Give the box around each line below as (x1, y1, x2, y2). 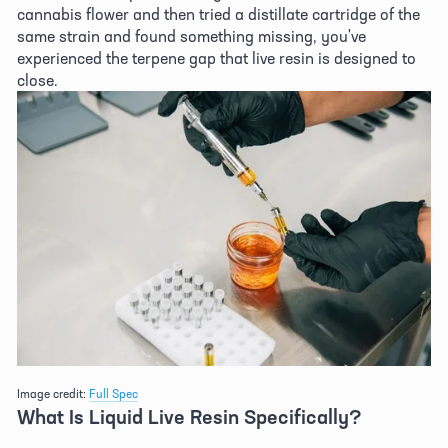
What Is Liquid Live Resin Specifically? (17, 403, 367, 429)
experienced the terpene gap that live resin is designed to (17, 47, 416, 68)
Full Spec (89, 385, 138, 401)
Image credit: (17, 385, 89, 401)
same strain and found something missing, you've (17, 25, 366, 46)
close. (17, 69, 62, 90)
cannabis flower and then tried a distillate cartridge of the (17, 3, 420, 24)
